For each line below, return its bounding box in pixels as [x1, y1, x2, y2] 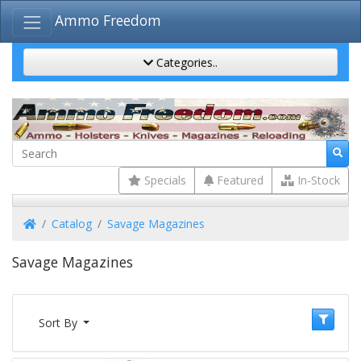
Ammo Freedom [55, 10, 162, 31]
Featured [213, 172, 263, 189]
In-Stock [293, 172, 340, 189]
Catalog [52, 216, 92, 231]
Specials [140, 172, 186, 189]
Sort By [38, 315, 81, 330]
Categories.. [153, 54, 218, 70]
